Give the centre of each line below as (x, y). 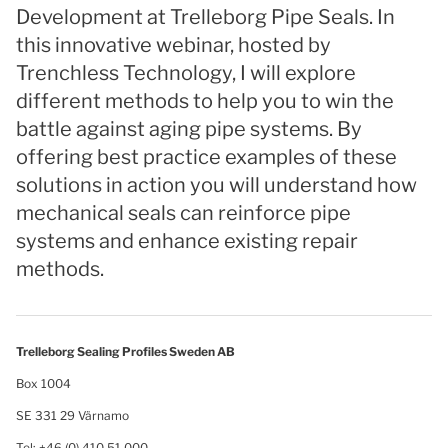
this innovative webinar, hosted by (173, 45)
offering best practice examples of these (206, 157)
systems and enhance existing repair (187, 241)
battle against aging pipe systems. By (189, 129)
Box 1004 (43, 383)
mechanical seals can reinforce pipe (183, 213)
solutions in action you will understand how (216, 185)
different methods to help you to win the (205, 101)
